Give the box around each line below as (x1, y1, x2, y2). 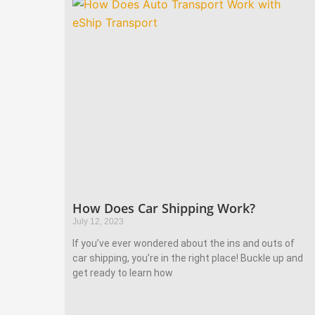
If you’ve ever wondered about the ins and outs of (72, 237, 295, 249)
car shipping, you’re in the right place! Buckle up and (72, 252, 303, 264)
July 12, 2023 (72, 216, 124, 226)
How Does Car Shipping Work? (72, 199, 255, 217)
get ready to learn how (72, 266, 173, 278)
